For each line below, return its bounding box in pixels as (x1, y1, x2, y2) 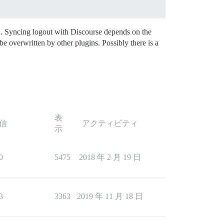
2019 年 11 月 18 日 (77, 191, 143, 200)
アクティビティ (82, 118, 138, 127)
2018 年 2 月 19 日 (79, 152, 141, 161)
